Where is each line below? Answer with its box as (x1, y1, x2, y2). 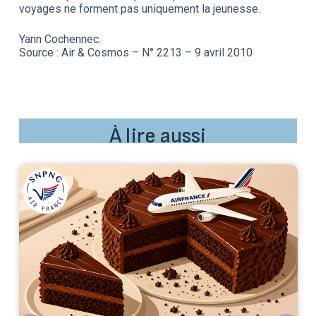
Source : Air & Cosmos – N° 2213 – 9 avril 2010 (18, 45, 253, 59)
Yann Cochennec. (18, 32, 101, 46)
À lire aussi (109, 123, 207, 149)
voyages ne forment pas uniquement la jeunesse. (18, 1, 260, 16)
